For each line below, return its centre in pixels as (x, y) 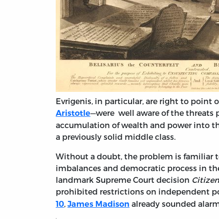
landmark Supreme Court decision (124, 180)
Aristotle (73, 113)
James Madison (99, 204)
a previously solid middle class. (116, 137)
